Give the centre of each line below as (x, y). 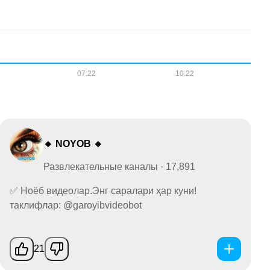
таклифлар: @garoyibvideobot (76, 205)
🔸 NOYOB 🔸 (73, 143)
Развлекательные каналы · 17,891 (119, 166)
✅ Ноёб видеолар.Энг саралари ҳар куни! (103, 190)
